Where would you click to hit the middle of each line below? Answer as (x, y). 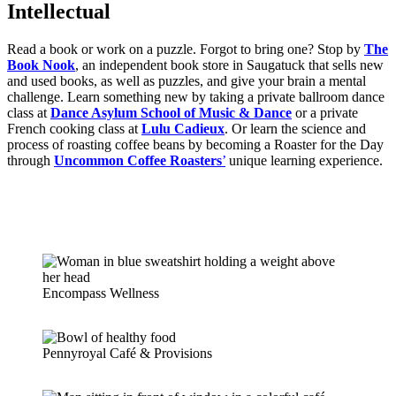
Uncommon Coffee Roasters (138, 160)
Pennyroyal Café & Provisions (127, 353)
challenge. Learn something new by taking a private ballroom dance (196, 96)
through (30, 160)
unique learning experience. (304, 160)
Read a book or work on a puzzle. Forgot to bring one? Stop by (186, 49)
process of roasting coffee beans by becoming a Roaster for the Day (195, 144)
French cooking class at (74, 128)
